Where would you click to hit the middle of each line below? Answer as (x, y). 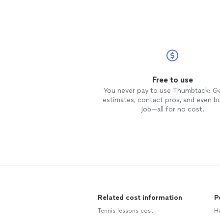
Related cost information (140, 198)
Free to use (172, 80)
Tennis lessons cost (126, 211)
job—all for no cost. (172, 109)
